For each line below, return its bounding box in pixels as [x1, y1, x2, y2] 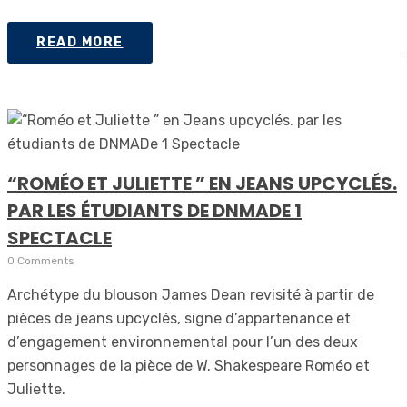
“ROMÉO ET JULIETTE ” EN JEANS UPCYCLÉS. [7, 171, 397, 196]
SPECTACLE [7, 225, 112, 251]
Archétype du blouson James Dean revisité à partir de [7, 286, 374, 303]
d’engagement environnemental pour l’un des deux [7, 333, 358, 351]
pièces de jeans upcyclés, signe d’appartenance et [7, 310, 351, 327]
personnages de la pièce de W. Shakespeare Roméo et [7, 357, 370, 374]
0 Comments [7, 254, 74, 267]
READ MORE [36, 35, 124, 50]
